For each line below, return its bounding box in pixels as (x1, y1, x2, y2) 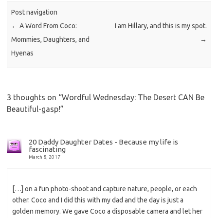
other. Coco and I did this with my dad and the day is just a (12, 196, 183, 204)
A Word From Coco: (18, 22, 77, 30)
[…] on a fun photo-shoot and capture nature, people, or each (12, 184, 197, 193)
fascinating (29, 145, 66, 153)
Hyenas (11, 49, 34, 57)
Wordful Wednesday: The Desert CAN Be (62, 92, 204, 102)
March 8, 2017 (29, 154, 60, 160)
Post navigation (11, 8, 58, 17)
